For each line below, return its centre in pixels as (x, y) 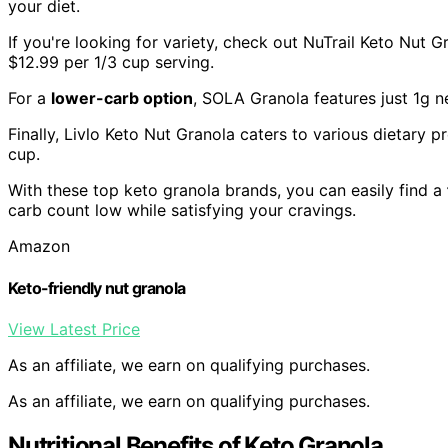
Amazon (39, 246)
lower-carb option (122, 98)
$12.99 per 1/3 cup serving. (111, 62)
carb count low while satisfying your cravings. (182, 210)
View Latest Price (74, 328)
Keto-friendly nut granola (96, 287)
